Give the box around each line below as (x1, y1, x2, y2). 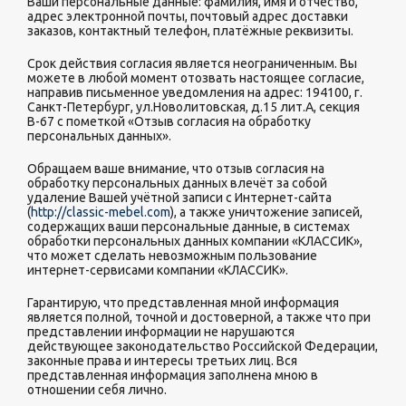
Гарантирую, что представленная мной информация (27, 295, 339, 310)
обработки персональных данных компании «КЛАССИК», (27, 234, 362, 248)
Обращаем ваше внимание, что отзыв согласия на (27, 161, 324, 176)
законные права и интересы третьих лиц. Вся (27, 353, 297, 368)
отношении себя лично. (27, 382, 169, 397)
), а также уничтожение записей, (170, 205, 362, 219)
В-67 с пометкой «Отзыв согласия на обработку (27, 114, 311, 129)
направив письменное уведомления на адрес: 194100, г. (27, 85, 362, 100)
